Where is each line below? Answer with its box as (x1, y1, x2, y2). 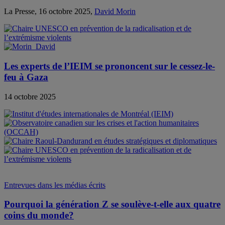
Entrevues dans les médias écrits (4, 180, 105, 189)
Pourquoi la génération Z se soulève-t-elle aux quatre (4, 199, 220, 210)
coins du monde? (4, 210, 74, 221)
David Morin (94, 7, 136, 16)
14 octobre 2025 (4, 92, 56, 101)
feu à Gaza (4, 71, 48, 82)
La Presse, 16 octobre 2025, (4, 7, 94, 16)
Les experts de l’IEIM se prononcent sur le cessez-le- (4, 60, 215, 71)
